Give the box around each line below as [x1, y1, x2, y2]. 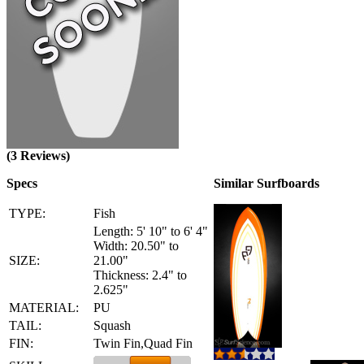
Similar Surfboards [214, 176, 319, 190]
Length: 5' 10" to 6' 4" [93, 224, 208, 238]
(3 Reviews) [6, 149, 70, 162]
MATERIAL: [9, 301, 79, 314]
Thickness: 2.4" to [93, 268, 187, 282]
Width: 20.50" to [93, 239, 179, 253]
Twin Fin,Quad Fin [93, 336, 193, 350]
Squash [93, 318, 131, 332]
